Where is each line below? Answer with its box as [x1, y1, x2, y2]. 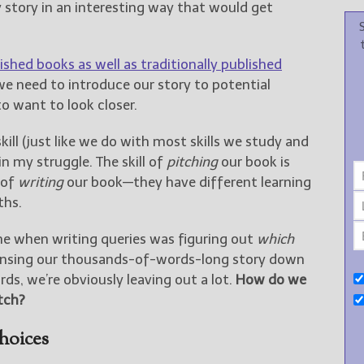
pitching [167, 153, 218, 170]
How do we [236, 271, 306, 288]
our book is [218, 153, 290, 170]
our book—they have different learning [63, 173, 311, 190]
